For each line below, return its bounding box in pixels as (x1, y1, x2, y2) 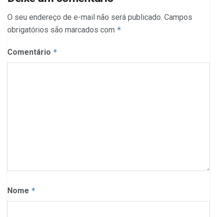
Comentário (7, 47, 53, 57)
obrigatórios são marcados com (7, 25, 117, 35)
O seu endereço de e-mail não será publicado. (7, 13, 162, 22)
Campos (164, 13, 192, 22)
